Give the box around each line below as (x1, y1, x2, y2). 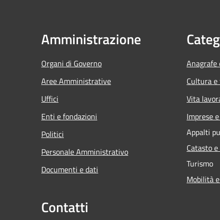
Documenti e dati (41, 163, 98, 175)
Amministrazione (41, 28, 141, 50)
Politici (41, 128, 64, 140)
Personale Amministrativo (41, 145, 128, 158)
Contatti (41, 196, 88, 218)
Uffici (41, 92, 58, 105)
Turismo (187, 157, 213, 169)
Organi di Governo (41, 57, 102, 69)
